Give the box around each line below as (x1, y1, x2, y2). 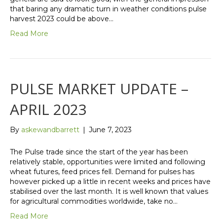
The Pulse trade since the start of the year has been (10, 147, 188, 157)
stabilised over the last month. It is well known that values (10, 187, 208, 196)
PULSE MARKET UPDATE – (10, 78, 188, 99)
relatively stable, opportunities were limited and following (10, 157, 205, 167)
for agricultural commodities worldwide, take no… (10, 197, 178, 206)
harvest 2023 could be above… (10, 14, 113, 24)
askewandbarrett (21, 125, 79, 135)
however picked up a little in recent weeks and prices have (10, 177, 211, 186)
